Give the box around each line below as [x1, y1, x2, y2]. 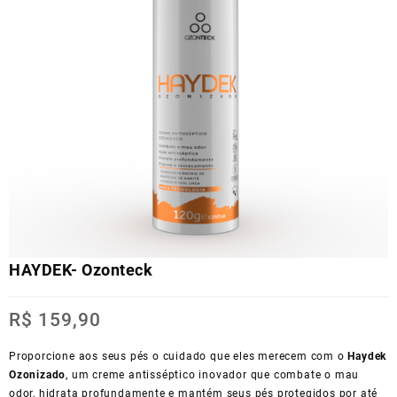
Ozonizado [9, 368, 66, 381]
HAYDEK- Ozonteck [9, 260, 152, 279]
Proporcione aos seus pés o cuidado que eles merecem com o [9, 349, 348, 362]
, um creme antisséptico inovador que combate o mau [66, 368, 360, 381]
